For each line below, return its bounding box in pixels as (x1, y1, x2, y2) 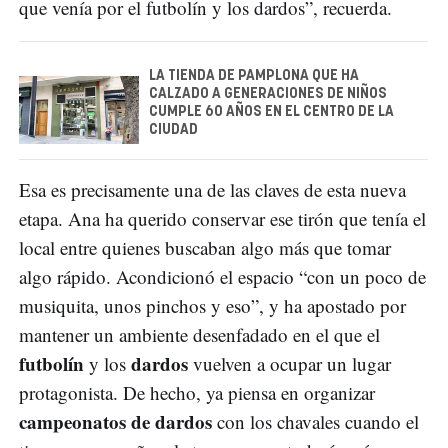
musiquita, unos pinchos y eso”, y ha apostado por (19, 292, 406, 318)
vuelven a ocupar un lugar (188, 350, 391, 376)
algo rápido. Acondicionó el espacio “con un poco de (19, 263, 426, 289)
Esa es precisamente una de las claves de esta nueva (19, 176, 406, 202)
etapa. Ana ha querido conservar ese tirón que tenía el (19, 205, 426, 231)
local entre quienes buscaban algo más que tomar (19, 234, 391, 260)
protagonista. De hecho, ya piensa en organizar (19, 379, 375, 405)
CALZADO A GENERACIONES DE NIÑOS (149, 86, 387, 101)
